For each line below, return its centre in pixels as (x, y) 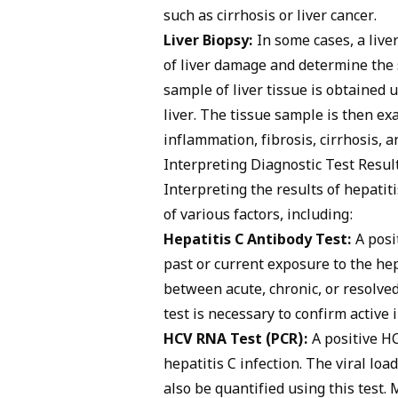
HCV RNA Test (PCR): (236, 340)
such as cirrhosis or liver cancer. (270, 17)
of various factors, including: (259, 216)
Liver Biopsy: (208, 42)
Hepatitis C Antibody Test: (258, 241)
